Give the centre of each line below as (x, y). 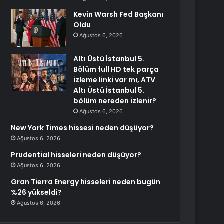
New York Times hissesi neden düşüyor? (83, 128)
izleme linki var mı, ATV (115, 80)
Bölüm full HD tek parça (116, 69)
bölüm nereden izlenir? (115, 101)
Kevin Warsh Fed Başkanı (119, 14)
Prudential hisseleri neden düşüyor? (76, 155)
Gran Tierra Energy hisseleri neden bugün (86, 182)
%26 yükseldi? (37, 192)
